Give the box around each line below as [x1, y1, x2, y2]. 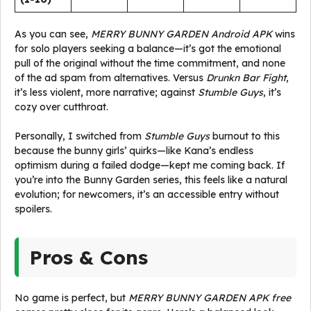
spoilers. [15, 203, 52, 215]
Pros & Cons [30, 245, 148, 269]
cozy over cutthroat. [15, 101, 108, 113]
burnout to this [210, 130, 280, 142]
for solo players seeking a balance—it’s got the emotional [15, 42, 281, 55]
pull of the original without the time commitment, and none [15, 57, 285, 69]
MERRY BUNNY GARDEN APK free [128, 292, 291, 304]
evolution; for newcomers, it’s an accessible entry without [15, 188, 279, 201]
